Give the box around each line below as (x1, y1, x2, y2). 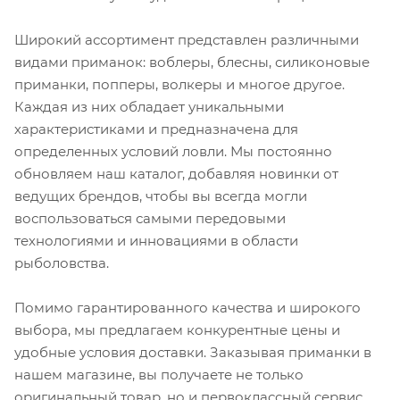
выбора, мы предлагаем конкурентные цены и (14, 321, 340, 338)
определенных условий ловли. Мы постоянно (14, 142, 332, 160)
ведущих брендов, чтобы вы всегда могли (14, 187, 307, 204)
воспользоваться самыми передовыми (14, 209, 286, 227)
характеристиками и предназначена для (14, 120, 298, 137)
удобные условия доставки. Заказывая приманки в (14, 343, 371, 361)
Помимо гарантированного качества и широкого (14, 298, 361, 316)
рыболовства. (14, 254, 109, 271)
